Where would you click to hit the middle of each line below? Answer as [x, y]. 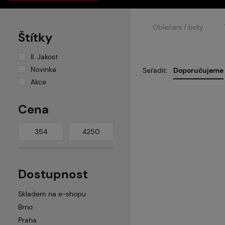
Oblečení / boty [178, 27]
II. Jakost [44, 57]
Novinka [43, 69]
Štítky [35, 37]
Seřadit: [155, 71]
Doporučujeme [198, 71]
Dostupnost [53, 174]
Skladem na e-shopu [52, 194]
